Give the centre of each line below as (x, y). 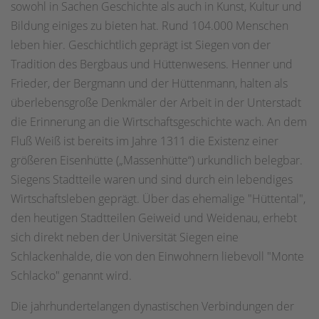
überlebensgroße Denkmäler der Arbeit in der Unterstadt (156, 102)
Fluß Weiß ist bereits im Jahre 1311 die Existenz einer (145, 141)
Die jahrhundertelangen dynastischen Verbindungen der (152, 306)
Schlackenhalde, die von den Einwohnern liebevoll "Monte (157, 256)
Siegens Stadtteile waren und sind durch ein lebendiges (152, 179)
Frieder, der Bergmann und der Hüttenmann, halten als (149, 83)
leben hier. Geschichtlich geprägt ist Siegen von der (141, 45)
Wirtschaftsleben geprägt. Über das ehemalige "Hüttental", (158, 198)
